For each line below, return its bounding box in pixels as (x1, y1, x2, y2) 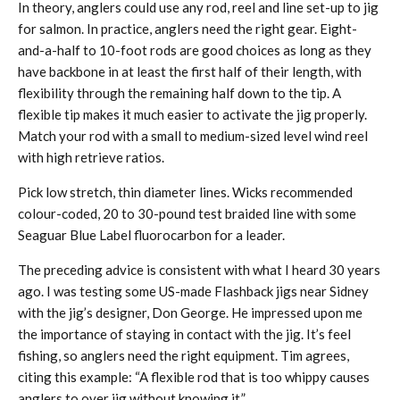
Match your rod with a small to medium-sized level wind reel (18, 128, 368, 144)
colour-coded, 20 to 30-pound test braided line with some (18, 205, 356, 221)
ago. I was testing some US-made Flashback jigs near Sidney (18, 283, 369, 299)
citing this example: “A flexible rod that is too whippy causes (18, 369, 370, 385)
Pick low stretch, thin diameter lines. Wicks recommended (18, 184, 353, 200)
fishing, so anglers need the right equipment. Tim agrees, (18, 347, 349, 363)
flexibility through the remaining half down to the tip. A (18, 85, 341, 101)
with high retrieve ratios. (18, 149, 164, 165)
